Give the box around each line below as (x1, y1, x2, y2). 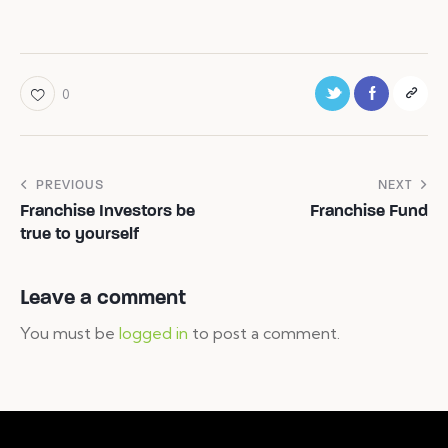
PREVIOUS (36, 176, 104, 193)
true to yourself (20, 222, 139, 244)
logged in (119, 323, 188, 344)
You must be (20, 323, 119, 344)
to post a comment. (188, 323, 340, 344)
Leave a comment (20, 283, 186, 310)
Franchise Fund (310, 199, 428, 221)
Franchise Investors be (20, 199, 195, 221)
